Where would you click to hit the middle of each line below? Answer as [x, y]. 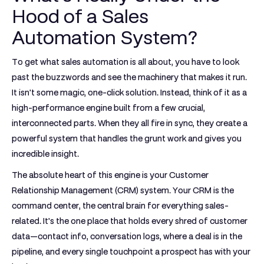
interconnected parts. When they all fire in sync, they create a [130, 123]
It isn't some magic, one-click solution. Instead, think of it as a [129, 93]
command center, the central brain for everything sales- [120, 206]
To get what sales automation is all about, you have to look [126, 62]
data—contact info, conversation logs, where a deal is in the [127, 236]
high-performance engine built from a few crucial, [108, 108]
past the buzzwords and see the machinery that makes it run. [129, 77]
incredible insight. [45, 154]
